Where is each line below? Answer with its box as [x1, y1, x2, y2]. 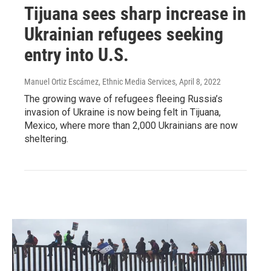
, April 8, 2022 [175, 76, 221, 87]
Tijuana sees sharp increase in [24, 2, 246, 24]
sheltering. [24, 132, 68, 145]
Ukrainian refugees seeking [24, 23, 223, 45]
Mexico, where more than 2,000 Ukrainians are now [24, 119, 238, 131]
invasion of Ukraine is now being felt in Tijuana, [24, 106, 221, 118]
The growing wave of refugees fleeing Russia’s [24, 93, 223, 105]
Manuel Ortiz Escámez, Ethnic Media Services [24, 76, 175, 87]
